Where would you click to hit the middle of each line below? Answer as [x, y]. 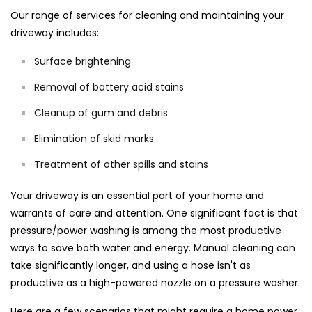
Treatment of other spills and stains [121, 165]
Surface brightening [83, 62]
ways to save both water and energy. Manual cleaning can [153, 248]
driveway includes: [55, 33]
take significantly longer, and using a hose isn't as [131, 266]
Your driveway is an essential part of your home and [137, 196]
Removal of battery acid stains [109, 87]
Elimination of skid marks [94, 139]
